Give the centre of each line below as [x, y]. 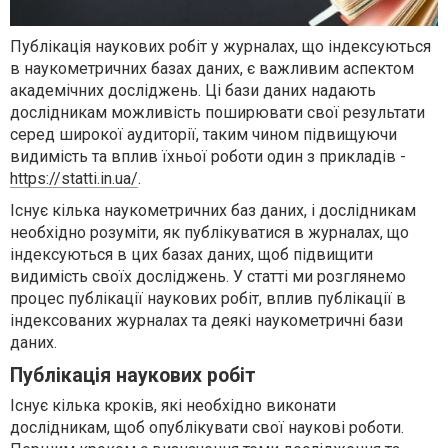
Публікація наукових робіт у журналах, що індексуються [220, 46]
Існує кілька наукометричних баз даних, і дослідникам [213, 210]
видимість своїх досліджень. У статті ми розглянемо [208, 276]
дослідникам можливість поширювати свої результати [217, 112]
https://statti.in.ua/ [74, 178]
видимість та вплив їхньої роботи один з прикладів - [208, 156]
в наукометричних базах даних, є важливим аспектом [212, 68]
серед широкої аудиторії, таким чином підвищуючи [203, 134]
